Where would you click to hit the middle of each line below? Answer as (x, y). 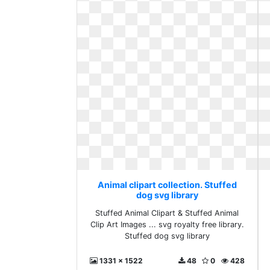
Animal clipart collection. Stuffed (167, 185)
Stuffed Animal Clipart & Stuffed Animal (167, 213)
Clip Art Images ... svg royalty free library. (167, 224)
